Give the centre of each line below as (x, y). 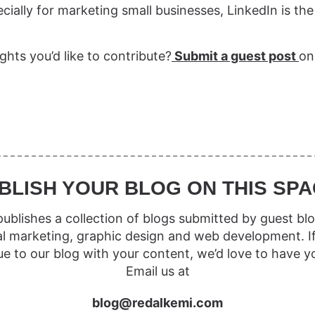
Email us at (157, 271)
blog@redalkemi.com (157, 303)
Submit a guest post (235, 56)
